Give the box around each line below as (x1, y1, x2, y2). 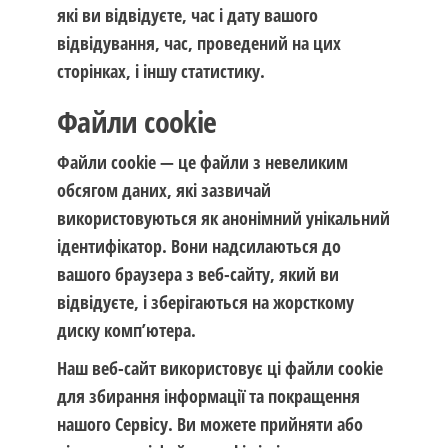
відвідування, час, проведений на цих (56, 31, 341, 55)
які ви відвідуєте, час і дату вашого (56, 3, 318, 27)
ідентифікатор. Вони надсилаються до (56, 234, 341, 258)
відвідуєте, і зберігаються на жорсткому (56, 290, 354, 314)
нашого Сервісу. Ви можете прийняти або (56, 412, 363, 436)
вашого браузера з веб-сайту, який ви (56, 262, 339, 286)
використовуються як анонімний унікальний (56, 206, 390, 230)
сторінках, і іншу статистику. (56, 59, 265, 83)
